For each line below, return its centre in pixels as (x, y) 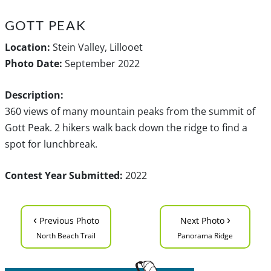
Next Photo (203, 220)
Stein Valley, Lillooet (96, 47)
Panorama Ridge (205, 235)
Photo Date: (33, 63)
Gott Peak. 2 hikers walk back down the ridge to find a (126, 127)
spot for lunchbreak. (51, 144)
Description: (34, 95)
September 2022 (101, 63)
